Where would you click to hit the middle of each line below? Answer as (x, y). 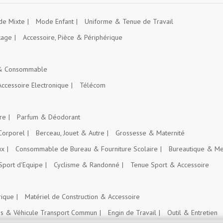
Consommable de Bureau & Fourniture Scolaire (87, 149)
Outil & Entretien (192, 213)
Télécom (93, 85)
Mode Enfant (55, 21)
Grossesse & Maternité (150, 133)
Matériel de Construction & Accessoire (82, 197)
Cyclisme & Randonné (87, 165)
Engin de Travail (132, 213)
